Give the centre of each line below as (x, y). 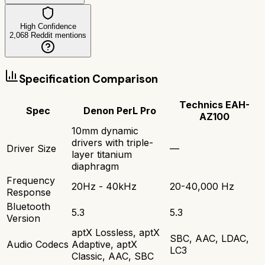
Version (23, 219)
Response (29, 193)
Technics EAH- (214, 105)
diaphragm (95, 167)
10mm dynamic (105, 131)
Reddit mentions (57, 35)
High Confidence (48, 26)
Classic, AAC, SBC (113, 256)
